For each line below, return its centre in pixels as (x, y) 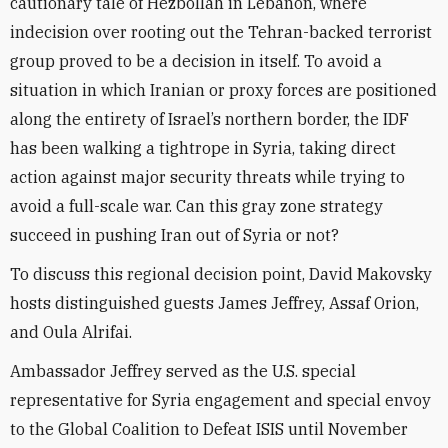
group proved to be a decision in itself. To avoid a (196, 61)
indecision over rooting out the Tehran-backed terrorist (221, 32)
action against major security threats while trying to (207, 177)
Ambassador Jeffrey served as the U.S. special (183, 371)
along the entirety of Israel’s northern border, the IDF (209, 119)
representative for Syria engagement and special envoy (220, 400)
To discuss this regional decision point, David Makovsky (221, 274)
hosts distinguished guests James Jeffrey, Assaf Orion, (214, 303)
